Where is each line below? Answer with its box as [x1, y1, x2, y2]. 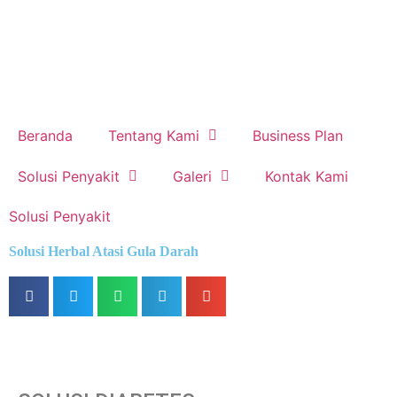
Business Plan [253, 127, 343, 144]
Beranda [18, 127, 73, 144]
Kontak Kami [265, 167, 348, 185]
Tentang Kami [108, 127, 199, 144]
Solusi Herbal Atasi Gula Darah [9, 244, 198, 259]
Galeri [173, 167, 212, 185]
